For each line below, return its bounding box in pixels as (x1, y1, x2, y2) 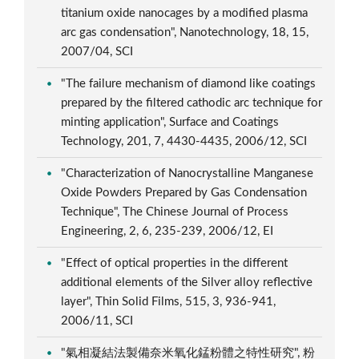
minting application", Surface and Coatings (61, 115, 280, 128)
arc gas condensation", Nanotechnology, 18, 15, (61, 26, 309, 38)
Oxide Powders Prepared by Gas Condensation (61, 186, 308, 199)
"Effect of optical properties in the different (61, 256, 288, 269)
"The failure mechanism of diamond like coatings (61, 77, 317, 90)
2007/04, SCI (61, 45, 137, 58)
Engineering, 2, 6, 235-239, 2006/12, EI (61, 224, 277, 237)
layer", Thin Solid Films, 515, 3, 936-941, (61, 295, 276, 308)
